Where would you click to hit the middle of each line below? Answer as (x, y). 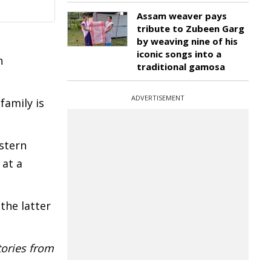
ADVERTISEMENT (158, 98)
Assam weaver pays (182, 16)
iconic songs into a (179, 54)
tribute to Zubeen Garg (191, 28)
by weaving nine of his (187, 41)
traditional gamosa (181, 67)
